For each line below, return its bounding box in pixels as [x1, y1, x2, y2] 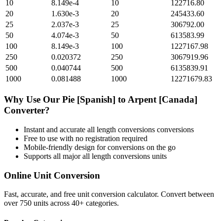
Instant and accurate [24, 125, 87, 134]
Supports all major [24, 151, 82, 160]
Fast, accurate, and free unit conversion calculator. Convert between [4, 190, 214, 199]
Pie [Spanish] [62, 94, 115, 105]
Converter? [4, 105, 50, 116]
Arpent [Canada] [128, 94, 197, 105]
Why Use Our [4, 94, 62, 105]
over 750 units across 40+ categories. [4, 199, 119, 208]
